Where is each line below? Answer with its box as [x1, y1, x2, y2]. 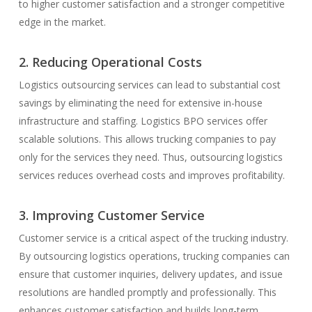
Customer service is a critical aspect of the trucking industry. [18, 231, 288, 244]
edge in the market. [18, 15, 106, 29]
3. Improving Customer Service [18, 206, 205, 224]
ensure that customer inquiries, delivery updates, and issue [18, 267, 283, 281]
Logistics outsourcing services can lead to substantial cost [18, 77, 281, 91]
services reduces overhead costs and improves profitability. [18, 168, 285, 182]
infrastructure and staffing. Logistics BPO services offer [18, 114, 267, 127]
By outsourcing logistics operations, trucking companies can [18, 249, 290, 263]
